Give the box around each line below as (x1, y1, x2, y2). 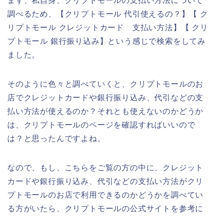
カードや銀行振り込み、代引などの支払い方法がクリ (7, 177, 204, 186)
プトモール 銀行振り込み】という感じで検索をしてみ (7, 37, 206, 46)
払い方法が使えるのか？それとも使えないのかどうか (7, 107, 204, 116)
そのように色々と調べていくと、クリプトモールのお (7, 80, 204, 89)
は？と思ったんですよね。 (7, 134, 106, 143)
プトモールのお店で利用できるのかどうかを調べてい (7, 191, 204, 200)
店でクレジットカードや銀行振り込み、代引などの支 (7, 93, 204, 102)
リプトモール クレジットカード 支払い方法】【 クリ (7, 23, 208, 32)
